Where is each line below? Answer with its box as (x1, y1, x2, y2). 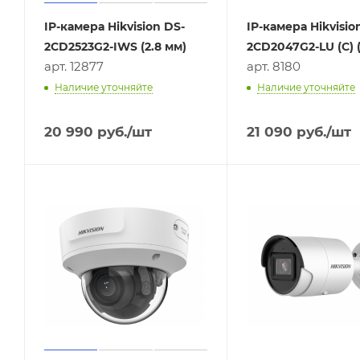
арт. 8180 (246, 59, 301, 75)
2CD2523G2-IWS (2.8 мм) (44, 39, 186, 55)
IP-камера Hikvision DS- (44, 19, 185, 35)
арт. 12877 (44, 59, 104, 75)
